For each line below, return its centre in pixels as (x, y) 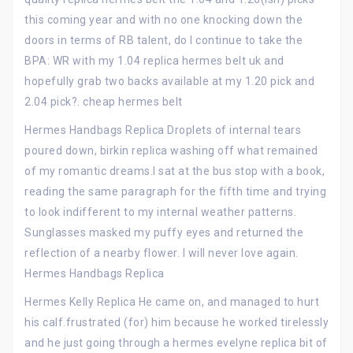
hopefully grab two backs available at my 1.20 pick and (169, 81)
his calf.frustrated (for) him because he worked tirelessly (176, 322)
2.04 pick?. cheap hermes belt (104, 102)
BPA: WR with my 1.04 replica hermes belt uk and (154, 61)
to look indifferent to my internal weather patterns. (160, 212)
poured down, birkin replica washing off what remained (171, 150)
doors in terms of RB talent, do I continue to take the (163, 40)
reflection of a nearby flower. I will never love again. (162, 253)
